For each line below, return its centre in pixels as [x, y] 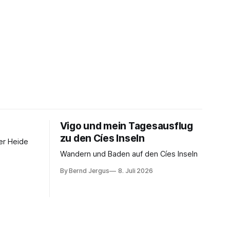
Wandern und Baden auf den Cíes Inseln [129, 154]
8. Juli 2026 [136, 171]
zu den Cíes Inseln [102, 138]
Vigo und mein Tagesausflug [126, 126]
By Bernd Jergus [84, 171]
